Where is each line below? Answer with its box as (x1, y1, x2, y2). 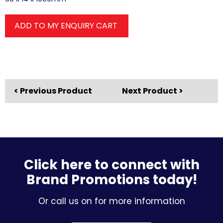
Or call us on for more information (38, 195, 185, 207)
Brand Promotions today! (26, 171, 197, 189)
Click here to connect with (23, 156, 200, 174)
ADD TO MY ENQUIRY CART (14, 20, 117, 31)
